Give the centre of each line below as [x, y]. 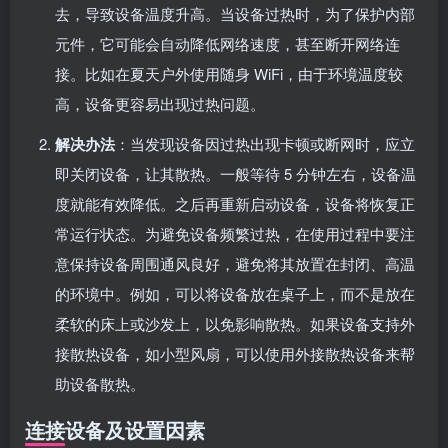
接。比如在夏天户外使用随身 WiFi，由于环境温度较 [229, 73]
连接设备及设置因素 [115, 429]
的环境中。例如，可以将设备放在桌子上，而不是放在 [235, 293]
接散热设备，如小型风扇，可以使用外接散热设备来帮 [235, 353]
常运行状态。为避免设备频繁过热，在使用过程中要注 [235, 233]
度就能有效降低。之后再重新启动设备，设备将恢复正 [235, 203]
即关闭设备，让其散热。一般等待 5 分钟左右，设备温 [235, 173]
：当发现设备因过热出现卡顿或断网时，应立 [265, 143]
